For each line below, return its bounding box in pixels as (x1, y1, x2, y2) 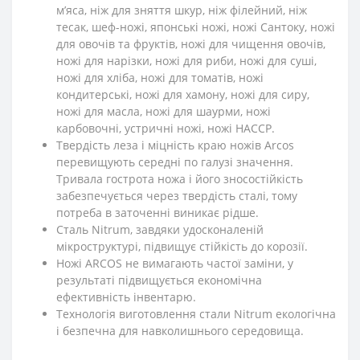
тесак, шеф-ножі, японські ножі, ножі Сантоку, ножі (56, 18, 335, 35)
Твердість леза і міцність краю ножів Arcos (56, 137, 294, 153)
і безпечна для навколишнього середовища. (56, 322, 304, 338)
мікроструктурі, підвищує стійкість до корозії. (56, 238, 308, 254)
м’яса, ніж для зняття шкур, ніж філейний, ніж (56, 2, 307, 18)
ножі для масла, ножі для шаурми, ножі (56, 103, 271, 119)
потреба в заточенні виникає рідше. (56, 204, 259, 220)
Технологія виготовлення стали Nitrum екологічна (56, 305, 336, 321)
